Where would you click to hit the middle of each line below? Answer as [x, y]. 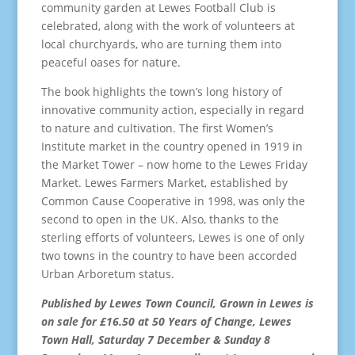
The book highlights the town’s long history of [161, 92]
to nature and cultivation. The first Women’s [157, 128]
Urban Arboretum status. [107, 274]
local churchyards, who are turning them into [161, 44]
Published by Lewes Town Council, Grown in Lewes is [177, 303]
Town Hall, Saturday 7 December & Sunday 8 [155, 340]
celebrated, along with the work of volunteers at [168, 26]
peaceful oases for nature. [111, 62]
